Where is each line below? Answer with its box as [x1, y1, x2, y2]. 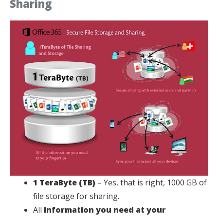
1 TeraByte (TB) [33, 177, 95, 188]
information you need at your [44, 204, 166, 215]
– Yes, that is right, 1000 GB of [95, 177, 207, 188]
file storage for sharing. [33, 190, 119, 201]
